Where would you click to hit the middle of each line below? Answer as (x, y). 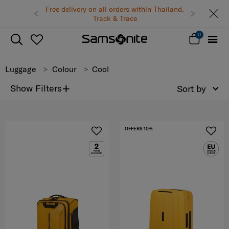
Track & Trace (114, 18)
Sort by (191, 88)
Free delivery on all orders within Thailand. (114, 9)
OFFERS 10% (139, 129)
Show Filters (36, 88)
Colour (64, 69)
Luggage (21, 69)
